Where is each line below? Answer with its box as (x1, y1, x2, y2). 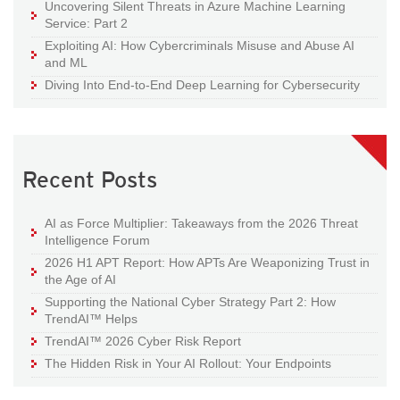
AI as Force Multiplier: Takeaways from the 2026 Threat (45, 216, 358, 231)
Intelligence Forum (45, 233, 150, 248)
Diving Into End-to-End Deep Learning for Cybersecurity (45, 78, 360, 93)
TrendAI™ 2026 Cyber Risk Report (45, 334, 241, 349)
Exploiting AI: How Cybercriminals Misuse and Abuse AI (45, 38, 354, 54)
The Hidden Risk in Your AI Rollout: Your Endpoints (45, 356, 331, 371)
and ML (45, 55, 87, 71)
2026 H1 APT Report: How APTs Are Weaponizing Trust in (45, 255, 370, 271)
